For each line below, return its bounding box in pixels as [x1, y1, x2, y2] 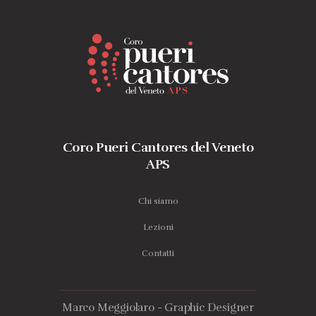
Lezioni [142, 221, 174, 232]
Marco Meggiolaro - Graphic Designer [61, 300, 254, 315]
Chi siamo [138, 195, 178, 206]
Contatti [142, 248, 174, 258]
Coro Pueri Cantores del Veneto [62, 138, 254, 155]
